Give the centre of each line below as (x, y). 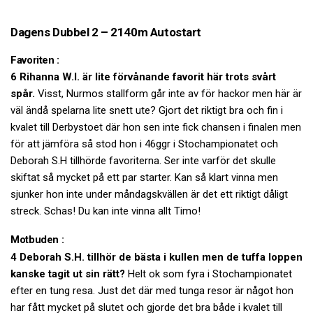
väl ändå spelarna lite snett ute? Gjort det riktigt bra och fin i (147, 111)
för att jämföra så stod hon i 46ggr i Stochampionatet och (144, 144)
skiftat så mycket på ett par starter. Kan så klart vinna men (144, 178)
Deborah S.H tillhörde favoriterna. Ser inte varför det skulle (143, 161)
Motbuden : (37, 240)
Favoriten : (35, 60)
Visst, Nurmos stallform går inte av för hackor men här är (168, 94)
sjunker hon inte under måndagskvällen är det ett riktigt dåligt (149, 195)
